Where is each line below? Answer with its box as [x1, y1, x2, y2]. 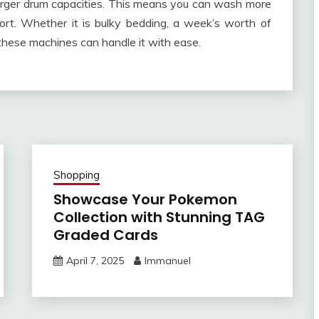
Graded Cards [53, 224, 158, 245]
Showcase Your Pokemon [53, 189, 237, 209]
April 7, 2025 [66, 253, 124, 267]
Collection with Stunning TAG [53, 206, 265, 227]
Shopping [53, 167, 100, 182]
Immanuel [144, 253, 191, 267]
